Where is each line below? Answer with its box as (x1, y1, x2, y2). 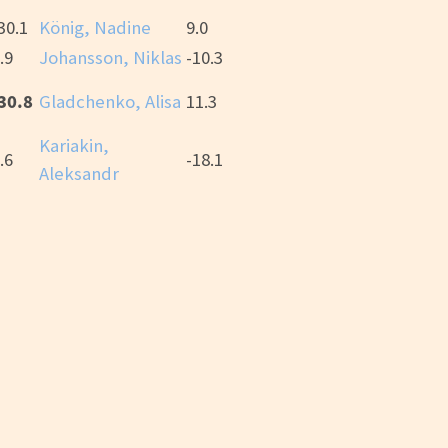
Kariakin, (39, 134, 109, 158)
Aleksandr (39, 162, 119, 186)
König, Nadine (39, 16, 151, 40)
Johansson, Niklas (39, 46, 182, 70)
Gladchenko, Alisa (39, 90, 181, 114)
